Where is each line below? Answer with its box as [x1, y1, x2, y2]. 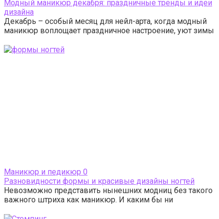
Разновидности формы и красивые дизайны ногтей [4, 176, 195, 186]
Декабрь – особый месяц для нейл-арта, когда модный [4, 16, 207, 26]
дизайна [4, 7, 34, 17]
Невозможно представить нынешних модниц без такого [4, 185, 213, 195]
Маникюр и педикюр [4, 167, 81, 176]
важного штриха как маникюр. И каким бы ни [4, 195, 173, 204]
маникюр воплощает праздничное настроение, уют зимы [4, 25, 214, 35]
